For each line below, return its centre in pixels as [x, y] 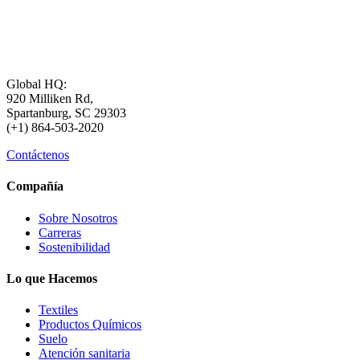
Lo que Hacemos [52, 278]
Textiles [58, 310]
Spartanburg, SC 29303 [66, 113]
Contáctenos [38, 155]
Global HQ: [37, 84]
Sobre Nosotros [78, 218]
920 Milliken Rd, [50, 99]
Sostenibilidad [74, 247]
